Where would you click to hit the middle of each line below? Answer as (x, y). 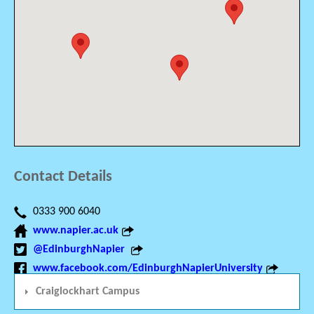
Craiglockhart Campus (88, 292)
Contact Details (63, 177)
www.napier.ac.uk (76, 231)
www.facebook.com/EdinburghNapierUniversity (148, 269)
